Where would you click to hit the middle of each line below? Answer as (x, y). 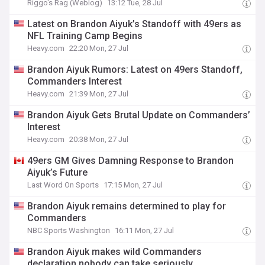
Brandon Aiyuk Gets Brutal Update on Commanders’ (139, 115)
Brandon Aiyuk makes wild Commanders (115, 252)
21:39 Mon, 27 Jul (99, 94)
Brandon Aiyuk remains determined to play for (127, 206)
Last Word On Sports (63, 185)
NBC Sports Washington (69, 230)
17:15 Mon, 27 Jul (133, 185)
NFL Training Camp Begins (85, 36)
